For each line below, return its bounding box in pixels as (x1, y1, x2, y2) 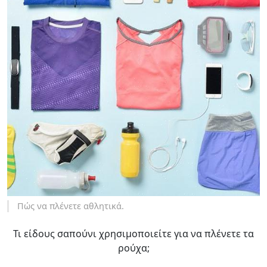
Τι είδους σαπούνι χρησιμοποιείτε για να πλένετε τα (13, 226, 254, 240)
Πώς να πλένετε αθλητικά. (17, 200, 125, 212)
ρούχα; (117, 241, 150, 254)
